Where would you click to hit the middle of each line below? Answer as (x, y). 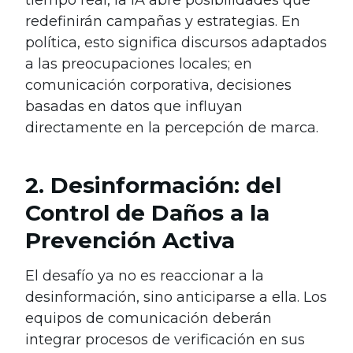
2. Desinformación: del (153, 185)
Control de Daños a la (147, 212)
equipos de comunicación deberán (149, 318)
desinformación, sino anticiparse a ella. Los (176, 297)
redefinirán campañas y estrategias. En (163, 21)
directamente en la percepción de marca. (172, 127)
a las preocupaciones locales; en (139, 63)
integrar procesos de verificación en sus (165, 339)
